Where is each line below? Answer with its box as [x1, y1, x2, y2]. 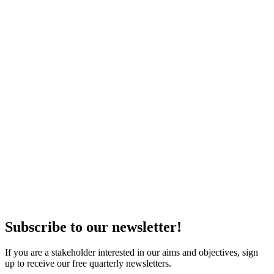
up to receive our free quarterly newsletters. [5, 258, 171, 269]
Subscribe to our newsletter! [5, 218, 182, 235]
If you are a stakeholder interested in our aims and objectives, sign [5, 247, 258, 258]
